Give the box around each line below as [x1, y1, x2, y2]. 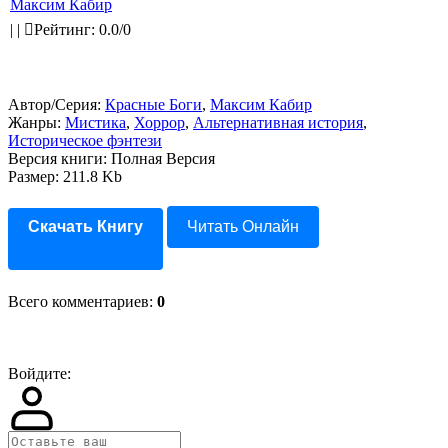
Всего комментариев [8, 293, 149, 310]
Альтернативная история [193, 114, 363, 131]
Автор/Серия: [8, 96, 105, 113]
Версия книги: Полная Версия [8, 150, 215, 167]
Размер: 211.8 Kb [8, 168, 122, 185]
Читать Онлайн [187, 218, 299, 235]
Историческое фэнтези [8, 132, 162, 149]
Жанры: [8, 114, 65, 131]
